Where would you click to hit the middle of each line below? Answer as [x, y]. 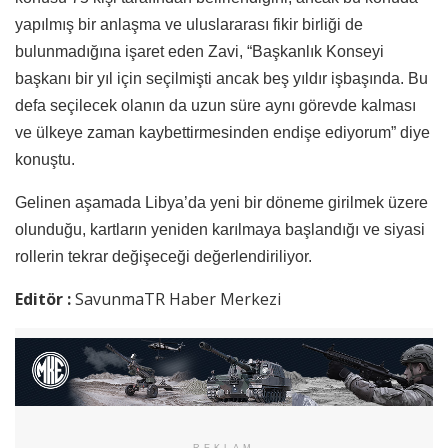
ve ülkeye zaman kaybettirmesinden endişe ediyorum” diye [222, 132]
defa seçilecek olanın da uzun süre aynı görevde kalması [215, 105]
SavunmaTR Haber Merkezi [178, 298]
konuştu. [45, 159]
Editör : [45, 298]
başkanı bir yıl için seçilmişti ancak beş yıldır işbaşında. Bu [221, 78]
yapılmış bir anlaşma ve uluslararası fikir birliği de [189, 24]
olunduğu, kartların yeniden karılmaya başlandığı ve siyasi [220, 229]
